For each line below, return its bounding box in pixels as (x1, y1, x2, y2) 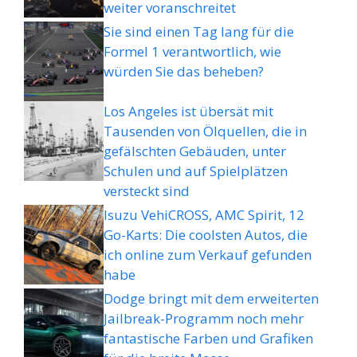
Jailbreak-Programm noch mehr (104, 308, 304, 328)
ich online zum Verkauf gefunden (104, 245, 312, 264)
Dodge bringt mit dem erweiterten (104, 288, 319, 308)
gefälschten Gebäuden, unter (104, 141, 286, 160)
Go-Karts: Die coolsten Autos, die (104, 225, 308, 244)
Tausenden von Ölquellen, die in (104, 121, 307, 140)
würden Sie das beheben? (104, 61, 264, 80)
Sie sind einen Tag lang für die (104, 22, 294, 41)
